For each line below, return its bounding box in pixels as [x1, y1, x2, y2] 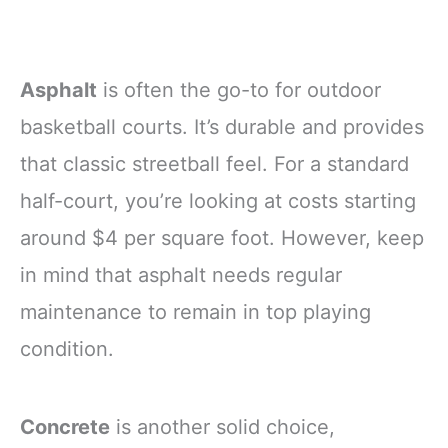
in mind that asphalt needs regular [20, 263, 342, 288]
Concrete [20, 414, 110, 439]
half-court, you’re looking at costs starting [20, 189, 416, 214]
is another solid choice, [110, 414, 335, 439]
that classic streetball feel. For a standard [20, 152, 409, 177]
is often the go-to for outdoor [97, 78, 381, 103]
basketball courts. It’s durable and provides [20, 115, 424, 140]
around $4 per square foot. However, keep [20, 226, 424, 251]
